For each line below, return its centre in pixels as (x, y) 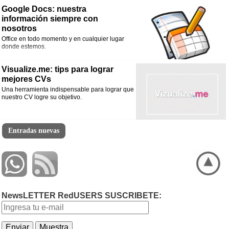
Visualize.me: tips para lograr (58, 69)
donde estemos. (24, 46)
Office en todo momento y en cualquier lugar (63, 39)
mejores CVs (26, 79)
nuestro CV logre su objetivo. (42, 97)
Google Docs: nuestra (44, 9)
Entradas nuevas (34, 130)
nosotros (19, 28)
